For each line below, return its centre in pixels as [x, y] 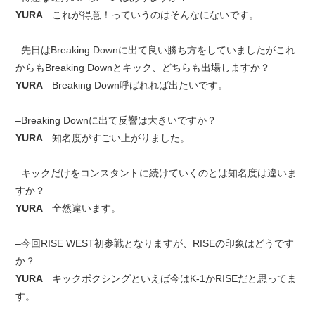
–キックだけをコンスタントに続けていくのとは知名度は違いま [156, 173]
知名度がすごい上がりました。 [121, 138]
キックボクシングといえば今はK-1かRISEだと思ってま [175, 278]
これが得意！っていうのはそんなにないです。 [156, 15]
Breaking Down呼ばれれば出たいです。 [140, 85]
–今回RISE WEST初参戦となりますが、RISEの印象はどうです [155, 243]
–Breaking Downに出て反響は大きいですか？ [116, 120]
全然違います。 [87, 208]
